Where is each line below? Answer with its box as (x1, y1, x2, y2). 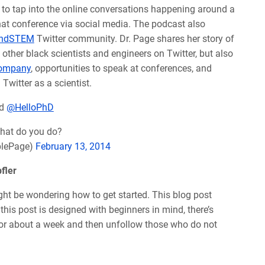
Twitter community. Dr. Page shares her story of (34, 33, 234, 44)
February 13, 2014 (35, 140, 111, 152)
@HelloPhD (6, 101, 54, 113)
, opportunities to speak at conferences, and (30, 62, 212, 74)
